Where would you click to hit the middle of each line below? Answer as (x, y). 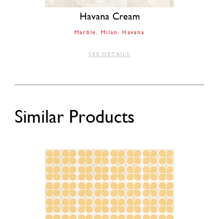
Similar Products (75, 117)
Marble (86, 33)
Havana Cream (109, 17)
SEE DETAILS (109, 55)
